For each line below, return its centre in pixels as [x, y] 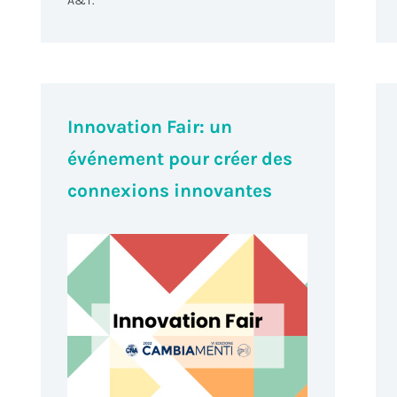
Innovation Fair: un [150, 127]
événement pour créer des [180, 159]
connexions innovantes [170, 191]
